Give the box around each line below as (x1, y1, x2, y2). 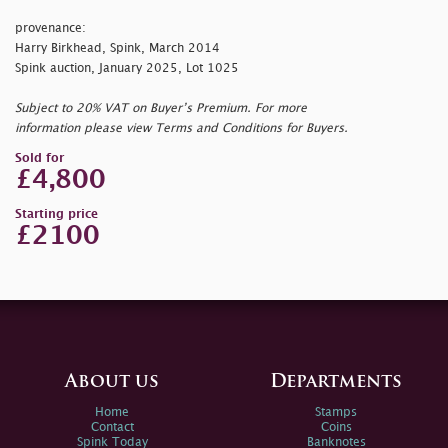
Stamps (315, 407, 357, 419)
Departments (270, 373, 402, 393)
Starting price (15, 209, 98, 221)
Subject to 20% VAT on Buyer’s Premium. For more (15, 103, 307, 115)
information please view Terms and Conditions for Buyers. (15, 123, 348, 135)
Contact (90, 422, 134, 434)
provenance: (15, 23, 86, 35)
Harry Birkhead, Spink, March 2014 (15, 43, 220, 55)
